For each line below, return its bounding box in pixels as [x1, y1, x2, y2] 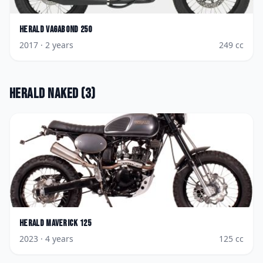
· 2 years [38, 39, 73, 50]
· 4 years [38, 233, 73, 244]
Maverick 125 [46, 218, 92, 229]
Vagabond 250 [46, 24, 92, 35]
